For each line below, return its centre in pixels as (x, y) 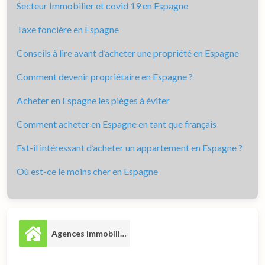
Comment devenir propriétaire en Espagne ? (105, 76)
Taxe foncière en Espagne (68, 29)
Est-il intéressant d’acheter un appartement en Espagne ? (130, 147)
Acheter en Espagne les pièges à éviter (93, 100)
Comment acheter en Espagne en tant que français (117, 124)
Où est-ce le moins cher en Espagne (87, 171)
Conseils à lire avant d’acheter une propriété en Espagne (128, 53)
